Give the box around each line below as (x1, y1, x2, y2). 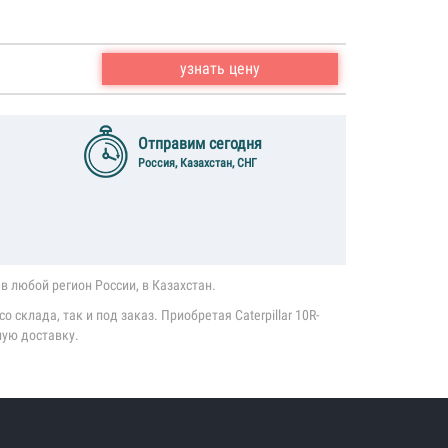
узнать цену (180, 59, 260, 78)
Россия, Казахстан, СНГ (137, 156, 257, 170)
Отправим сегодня (137, 134, 262, 153)
